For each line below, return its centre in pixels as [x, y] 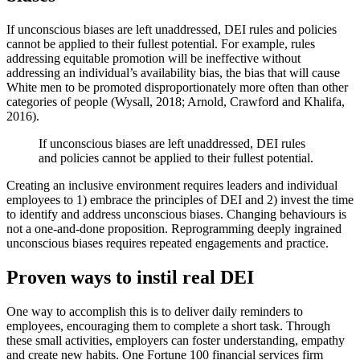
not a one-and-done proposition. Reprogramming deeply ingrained [174, 229]
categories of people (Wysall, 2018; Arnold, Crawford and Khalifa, [176, 102]
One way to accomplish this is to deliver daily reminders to [155, 312]
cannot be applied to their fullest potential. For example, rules [161, 44]
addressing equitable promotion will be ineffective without [153, 59]
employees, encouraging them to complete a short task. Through [168, 326]
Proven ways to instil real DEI [130, 278]
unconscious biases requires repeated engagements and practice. [168, 243]
